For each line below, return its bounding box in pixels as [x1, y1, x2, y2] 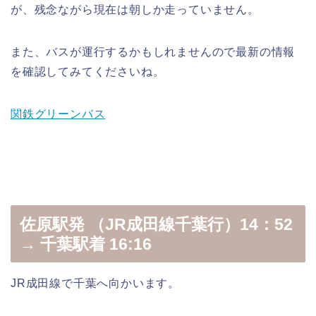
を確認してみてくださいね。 [11, 66, 165, 78]
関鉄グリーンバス [11, 108, 106, 121]
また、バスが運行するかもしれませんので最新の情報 [11, 46, 296, 59]
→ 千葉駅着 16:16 [20, 234, 152, 253]
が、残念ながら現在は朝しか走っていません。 [11, 4, 260, 16]
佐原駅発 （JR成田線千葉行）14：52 [20, 214, 293, 233]
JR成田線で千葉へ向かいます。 [11, 276, 180, 289]
